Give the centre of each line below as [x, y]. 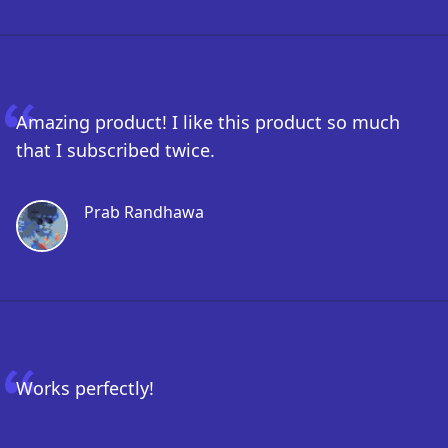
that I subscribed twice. [115, 150]
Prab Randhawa [144, 212]
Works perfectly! [85, 388]
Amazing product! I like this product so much [208, 122]
